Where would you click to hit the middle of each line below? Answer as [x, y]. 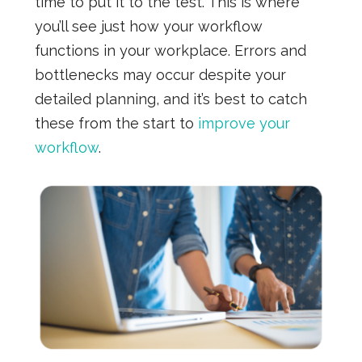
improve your [244, 124]
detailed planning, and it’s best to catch [170, 99]
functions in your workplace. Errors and [170, 51]
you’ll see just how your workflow [148, 27]
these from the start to [116, 124]
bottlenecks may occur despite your [160, 75]
